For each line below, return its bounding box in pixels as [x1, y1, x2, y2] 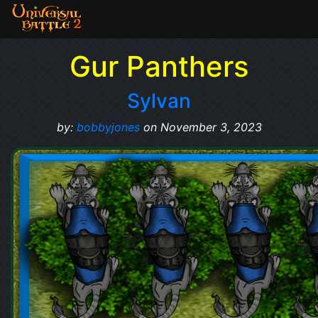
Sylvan [127, 89, 191, 113]
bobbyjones [76, 120, 140, 134]
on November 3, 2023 [139, 120, 262, 134]
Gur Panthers [70, 49, 248, 84]
